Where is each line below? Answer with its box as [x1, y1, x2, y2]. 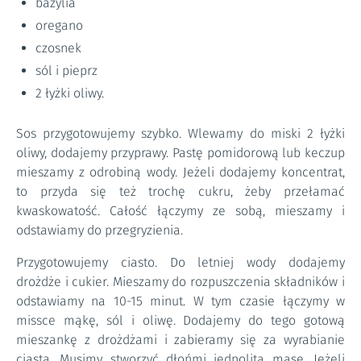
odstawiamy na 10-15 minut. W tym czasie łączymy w [16, 293, 345, 309]
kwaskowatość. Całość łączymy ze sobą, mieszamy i [16, 203, 345, 218]
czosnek [35, 40, 81, 56]
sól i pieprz [35, 63, 98, 78]
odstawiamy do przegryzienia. [16, 222, 183, 238]
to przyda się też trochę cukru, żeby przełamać [16, 184, 345, 199]
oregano [35, 18, 83, 33]
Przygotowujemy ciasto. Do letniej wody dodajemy [16, 255, 345, 270]
